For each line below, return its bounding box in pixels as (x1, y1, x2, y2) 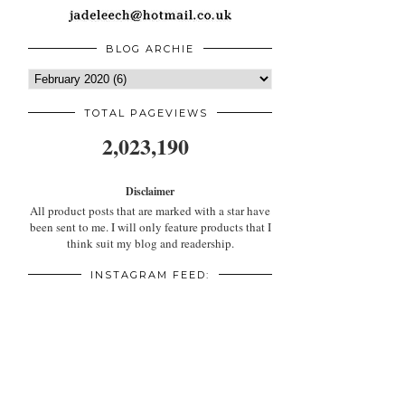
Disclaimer (126, 184, 174, 200)
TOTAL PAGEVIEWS (83, 107, 208, 120)
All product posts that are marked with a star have (30, 202, 270, 220)
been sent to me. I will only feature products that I (29, 219, 271, 236)
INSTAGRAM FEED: (90, 268, 210, 282)
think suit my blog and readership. (66, 235, 234, 252)
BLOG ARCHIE (106, 42, 194, 56)
